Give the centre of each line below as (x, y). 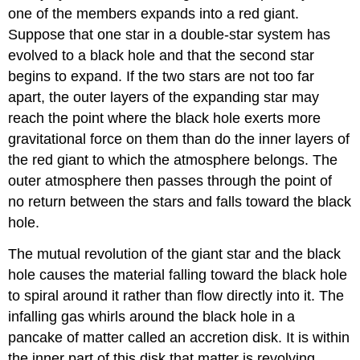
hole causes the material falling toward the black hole (178, 274)
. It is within (314, 337)
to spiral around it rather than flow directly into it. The (176, 295)
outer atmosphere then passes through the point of (170, 180)
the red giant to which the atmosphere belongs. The (173, 160)
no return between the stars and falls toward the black (180, 201)
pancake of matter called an (99, 337)
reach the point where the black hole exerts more (165, 118)
